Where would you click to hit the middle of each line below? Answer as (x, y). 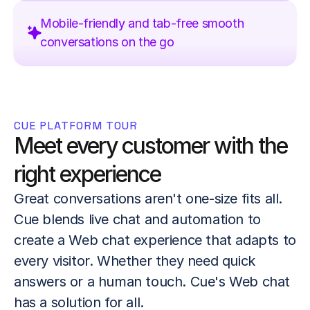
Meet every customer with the (151, 145)
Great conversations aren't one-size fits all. (148, 198)
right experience (87, 174)
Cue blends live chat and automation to (137, 219)
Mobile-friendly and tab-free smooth (142, 23)
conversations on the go (107, 42)
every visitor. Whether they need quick (135, 261)
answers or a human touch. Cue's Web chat (152, 281)
